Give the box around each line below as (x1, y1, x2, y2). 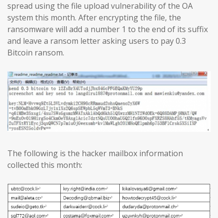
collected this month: (7, 160, 82, 171)
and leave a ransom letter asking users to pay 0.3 (7, 36, 186, 47)
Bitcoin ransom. (7, 47, 64, 58)
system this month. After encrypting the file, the (7, 12, 181, 23)
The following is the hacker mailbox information (7, 148, 183, 159)
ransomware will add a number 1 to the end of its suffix (7, 24, 208, 35)
